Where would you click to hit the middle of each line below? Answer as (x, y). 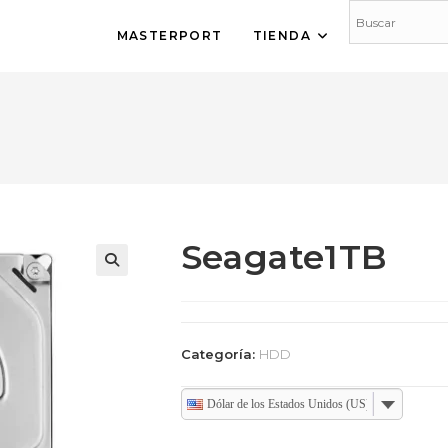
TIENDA (281, 35)
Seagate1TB (284, 257)
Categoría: (219, 354)
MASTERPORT (169, 35)
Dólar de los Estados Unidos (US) (288, 403)
